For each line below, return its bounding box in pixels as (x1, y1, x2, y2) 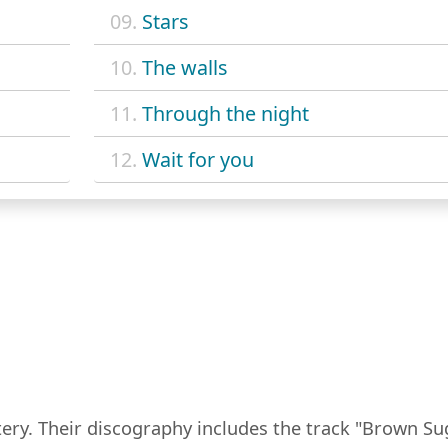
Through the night (141, 99, 309, 127)
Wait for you (141, 145, 254, 173)
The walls (141, 53, 227, 81)
